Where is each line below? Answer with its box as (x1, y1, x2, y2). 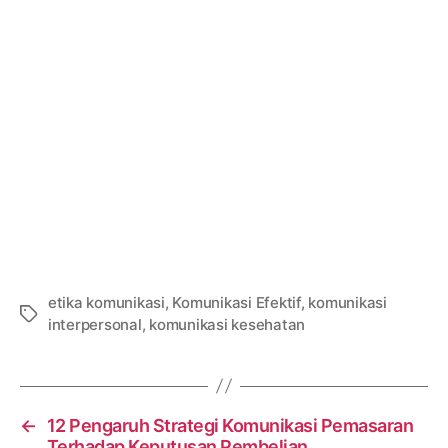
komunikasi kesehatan (149, 314, 306, 334)
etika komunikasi (48, 292, 165, 312)
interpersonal (48, 314, 142, 334)
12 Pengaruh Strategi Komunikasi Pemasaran (46, 414, 414, 436)
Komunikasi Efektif (172, 292, 301, 312)
